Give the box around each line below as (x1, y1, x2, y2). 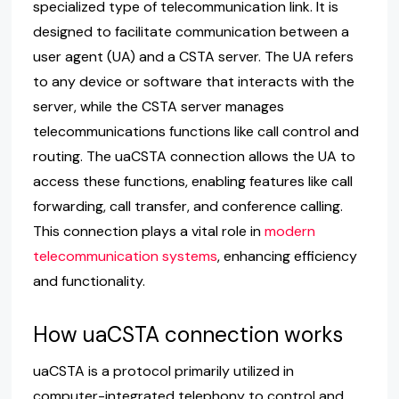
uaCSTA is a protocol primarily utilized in (32, 361, 294, 380)
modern (264, 221, 315, 240)
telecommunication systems (32, 246, 217, 265)
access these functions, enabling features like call (32, 171, 353, 191)
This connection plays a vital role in (32, 221, 265, 240)
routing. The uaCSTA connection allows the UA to (32, 146, 355, 166)
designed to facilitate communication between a (32, 21, 349, 41)
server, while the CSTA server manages (32, 96, 284, 116)
